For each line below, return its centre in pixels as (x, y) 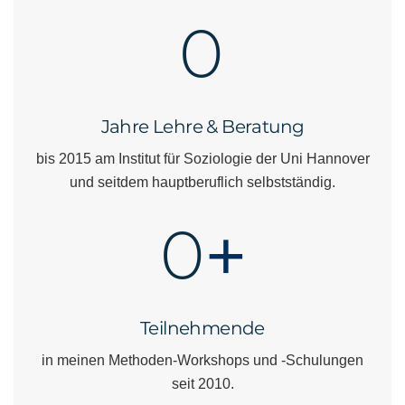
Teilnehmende (202, 328)
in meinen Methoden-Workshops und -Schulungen (202, 360)
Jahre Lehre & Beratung (202, 126)
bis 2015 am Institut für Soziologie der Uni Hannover (202, 158)
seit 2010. (202, 383)
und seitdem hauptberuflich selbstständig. (202, 182)
